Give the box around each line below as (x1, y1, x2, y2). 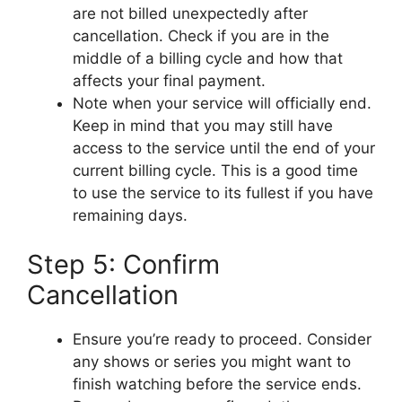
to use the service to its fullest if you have (73, 183, 373, 202)
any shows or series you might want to (73, 353, 351, 371)
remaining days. (73, 205, 188, 224)
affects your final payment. (73, 71, 266, 90)
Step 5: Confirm (27, 249, 220, 281)
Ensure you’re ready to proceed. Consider (73, 330, 371, 349)
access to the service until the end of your (73, 138, 375, 157)
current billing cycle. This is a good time (73, 161, 358, 179)
